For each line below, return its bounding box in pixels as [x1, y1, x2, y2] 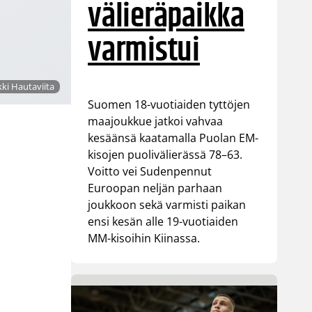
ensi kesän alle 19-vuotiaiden [88, 213, 239, 229]
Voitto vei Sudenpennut [88, 163, 212, 179]
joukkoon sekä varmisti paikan [88, 196, 247, 212]
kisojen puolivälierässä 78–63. [88, 146, 243, 162]
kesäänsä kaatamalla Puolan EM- [88, 130, 259, 146]
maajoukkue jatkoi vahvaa [88, 113, 224, 129]
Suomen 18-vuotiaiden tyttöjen [88, 96, 251, 112]
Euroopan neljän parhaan [88, 180, 223, 196]
